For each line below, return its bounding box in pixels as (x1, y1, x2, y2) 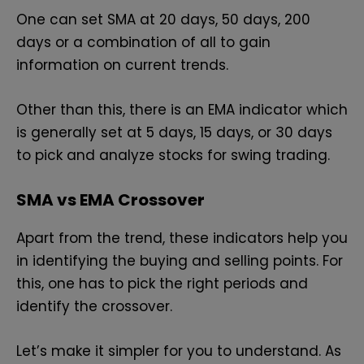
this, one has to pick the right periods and (16, 273, 308, 293)
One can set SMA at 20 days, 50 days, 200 (16, 10, 310, 30)
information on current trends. (16, 55, 232, 76)
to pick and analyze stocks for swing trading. (16, 145, 334, 166)
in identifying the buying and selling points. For (16, 250, 343, 271)
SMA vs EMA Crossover (16, 188, 205, 211)
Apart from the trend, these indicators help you (16, 227, 348, 248)
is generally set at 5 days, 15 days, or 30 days (16, 123, 332, 143)
